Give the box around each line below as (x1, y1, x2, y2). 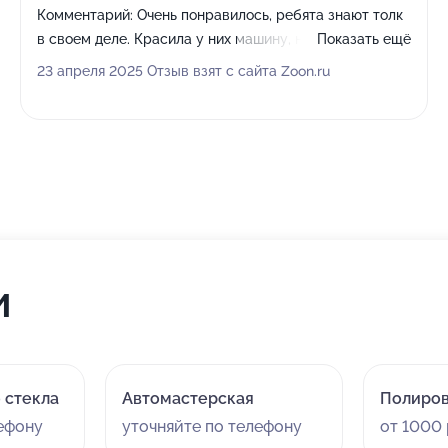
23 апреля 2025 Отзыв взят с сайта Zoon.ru (37, 63, 330, 79)
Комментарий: (37, 7, 133, 23)
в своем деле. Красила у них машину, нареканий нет (37, 31, 394, 47)
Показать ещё (317, 31, 411, 47)
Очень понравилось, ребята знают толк (133, 7, 403, 23)
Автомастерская (121, 389, 254, 408)
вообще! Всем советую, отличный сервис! (37, 55, 323, 71)
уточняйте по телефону (121, 417, 302, 436)
